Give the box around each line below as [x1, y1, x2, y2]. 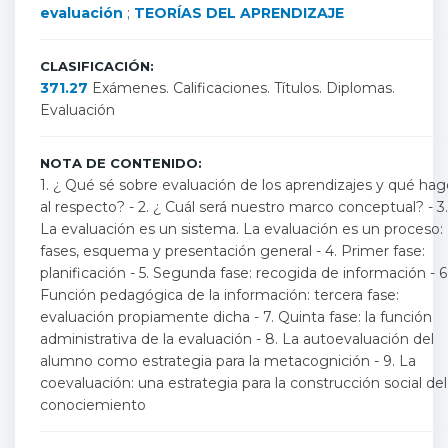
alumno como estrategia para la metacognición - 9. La [40, 352, 416, 370]
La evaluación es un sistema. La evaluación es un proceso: [40, 220, 443, 238]
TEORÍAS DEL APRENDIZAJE [134, 4, 344, 22]
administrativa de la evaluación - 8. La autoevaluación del [40, 330, 434, 348]
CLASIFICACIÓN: [40, 58, 154, 74]
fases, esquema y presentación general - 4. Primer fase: [40, 242, 425, 260]
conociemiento [40, 396, 146, 414]
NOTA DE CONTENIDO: [40, 155, 202, 171]
